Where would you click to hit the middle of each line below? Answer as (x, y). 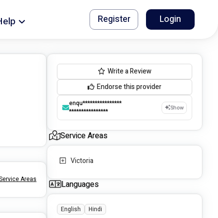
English (71, 209)
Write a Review (130, 72)
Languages (80, 185)
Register (114, 19)
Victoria (82, 161)
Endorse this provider (129, 87)
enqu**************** (95, 103)
